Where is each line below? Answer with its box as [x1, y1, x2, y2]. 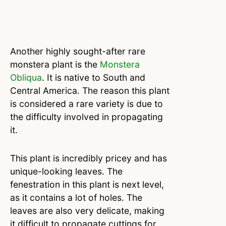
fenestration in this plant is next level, [10, 179, 164, 190]
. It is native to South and [42, 72, 145, 83]
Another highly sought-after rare [10, 46, 145, 57]
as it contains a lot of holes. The [10, 192, 142, 203]
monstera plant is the [10, 59, 100, 70]
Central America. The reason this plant [10, 85, 169, 96]
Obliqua [10, 72, 42, 83]
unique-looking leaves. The [10, 166, 123, 177]
